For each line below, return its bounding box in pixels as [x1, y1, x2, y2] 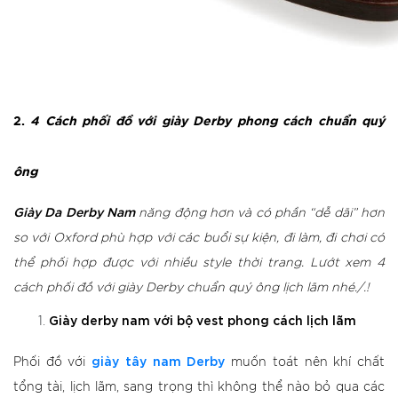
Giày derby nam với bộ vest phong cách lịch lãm [49, 311, 356, 328]
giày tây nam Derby [92, 352, 226, 369]
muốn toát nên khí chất [225, 356, 386, 369]
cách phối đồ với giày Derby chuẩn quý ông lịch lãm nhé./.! [13, 282, 370, 294]
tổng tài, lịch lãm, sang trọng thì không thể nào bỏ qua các [13, 381, 385, 394]
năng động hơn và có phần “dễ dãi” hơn [135, 207, 385, 219]
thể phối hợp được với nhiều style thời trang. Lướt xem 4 [13, 257, 385, 269]
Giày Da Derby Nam [13, 203, 135, 219]
